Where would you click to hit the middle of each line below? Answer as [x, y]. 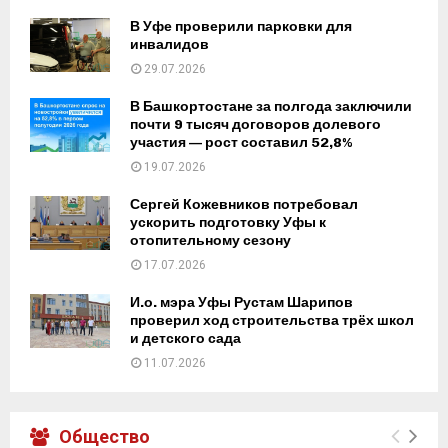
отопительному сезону [210, 241]
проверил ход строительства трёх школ [272, 321]
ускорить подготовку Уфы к [228, 223]
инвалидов [169, 45]
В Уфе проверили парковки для [241, 27]
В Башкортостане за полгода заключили [271, 107]
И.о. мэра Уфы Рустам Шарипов [241, 303]
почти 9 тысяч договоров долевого [255, 125]
